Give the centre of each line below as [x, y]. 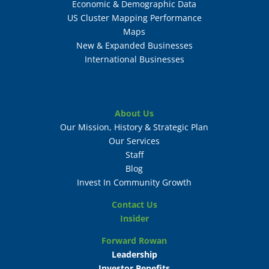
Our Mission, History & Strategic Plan [134, 127]
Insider [134, 219]
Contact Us [134, 205]
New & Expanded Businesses [134, 46]
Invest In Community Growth [134, 183]
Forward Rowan [134, 241]
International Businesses [134, 59]
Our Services [134, 141]
